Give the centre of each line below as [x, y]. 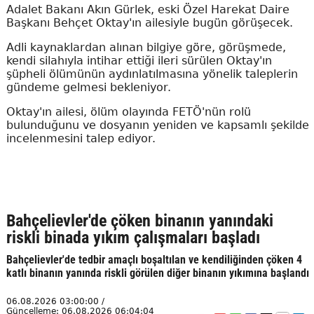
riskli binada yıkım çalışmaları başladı [133, 237]
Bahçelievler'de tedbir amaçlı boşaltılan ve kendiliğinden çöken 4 [154, 259]
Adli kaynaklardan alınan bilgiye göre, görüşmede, [146, 47]
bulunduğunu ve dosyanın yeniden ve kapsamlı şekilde [157, 125]
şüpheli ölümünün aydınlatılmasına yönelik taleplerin [152, 74]
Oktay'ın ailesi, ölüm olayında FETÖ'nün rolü [128, 111]
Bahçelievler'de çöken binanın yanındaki [139, 220]
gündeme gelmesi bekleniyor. [88, 87]
